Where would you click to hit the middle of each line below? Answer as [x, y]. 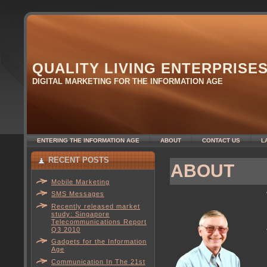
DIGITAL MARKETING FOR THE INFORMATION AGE [128, 81]
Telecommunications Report [99, 221]
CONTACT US [221, 140]
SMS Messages [78, 194]
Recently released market [96, 206]
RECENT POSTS [79, 160]
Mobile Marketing [80, 181]
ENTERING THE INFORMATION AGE [88, 140]
